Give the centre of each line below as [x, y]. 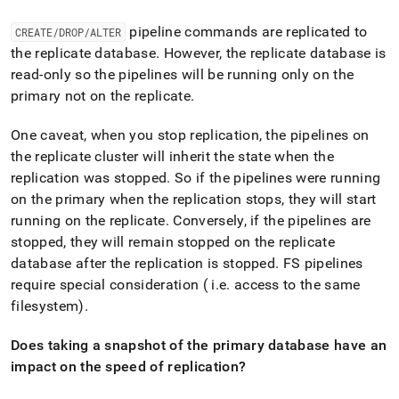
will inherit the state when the [236, 156]
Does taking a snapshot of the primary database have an [199, 345]
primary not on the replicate [101, 96]
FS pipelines [321, 263]
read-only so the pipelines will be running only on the [183, 74]
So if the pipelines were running [276, 178]
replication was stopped [89, 178]
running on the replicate [88, 220]
